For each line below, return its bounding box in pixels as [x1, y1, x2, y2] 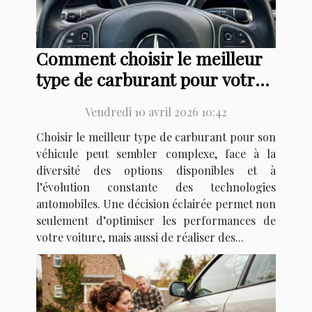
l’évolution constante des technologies [36, 179, 276, 194]
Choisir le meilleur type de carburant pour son [36, 129, 276, 144]
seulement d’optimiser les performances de [36, 212, 276, 228]
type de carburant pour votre [36, 67, 264, 91]
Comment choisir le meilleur [36, 46, 263, 70]
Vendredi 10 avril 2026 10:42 [85, 104, 227, 119]
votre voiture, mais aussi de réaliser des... [36, 229, 244, 244]
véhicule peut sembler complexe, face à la [36, 146, 276, 161]
